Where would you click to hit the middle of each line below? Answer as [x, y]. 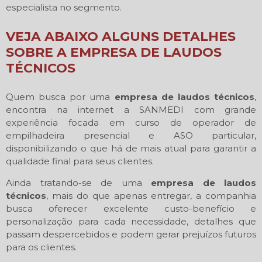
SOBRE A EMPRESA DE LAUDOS [114, 52]
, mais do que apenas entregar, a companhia [151, 195]
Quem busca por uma [60, 96]
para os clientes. [41, 247]
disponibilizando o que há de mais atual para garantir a [131, 148]
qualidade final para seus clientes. [80, 161]
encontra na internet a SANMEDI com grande [131, 109]
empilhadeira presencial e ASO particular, [131, 135]
